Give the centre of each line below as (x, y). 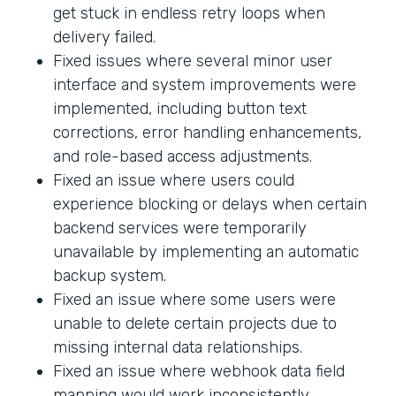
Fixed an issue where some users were (194, 299)
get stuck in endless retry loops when (189, 13)
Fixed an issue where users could (174, 180)
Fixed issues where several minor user (193, 61)
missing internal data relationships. (178, 347)
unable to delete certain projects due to (195, 323)
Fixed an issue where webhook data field (199, 371)
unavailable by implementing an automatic (206, 251)
